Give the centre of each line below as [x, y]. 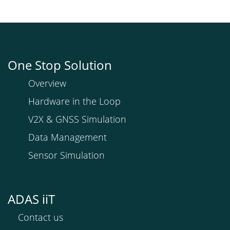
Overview [47, 83]
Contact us [41, 217]
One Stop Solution [60, 65]
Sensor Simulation [66, 155]
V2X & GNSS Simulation [77, 119]
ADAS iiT [31, 199]
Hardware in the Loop [74, 101]
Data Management [68, 137]
